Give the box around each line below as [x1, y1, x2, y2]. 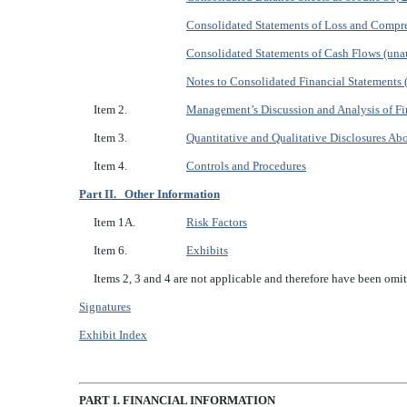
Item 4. [94, 159, 128, 174]
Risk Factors [186, 215, 247, 230]
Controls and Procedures [186, 159, 306, 174]
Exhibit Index [79, 328, 147, 342]
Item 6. [94, 243, 128, 258]
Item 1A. [94, 215, 136, 230]
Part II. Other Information [79, 187, 220, 202]
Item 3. [94, 131, 128, 145]
